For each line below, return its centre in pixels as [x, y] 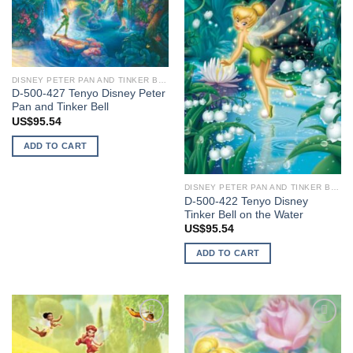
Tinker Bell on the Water [243, 214]
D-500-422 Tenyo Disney [246, 201]
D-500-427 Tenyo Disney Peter [88, 94]
